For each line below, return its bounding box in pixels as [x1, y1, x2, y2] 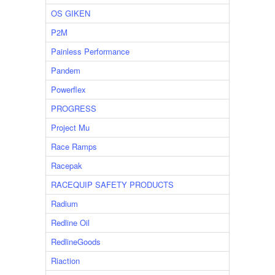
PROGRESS [50, 103, 96, 115]
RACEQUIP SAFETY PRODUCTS [50, 179, 174, 191]
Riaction [50, 255, 80, 267]
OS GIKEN [50, 7, 90, 20]
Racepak [50, 160, 82, 172]
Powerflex [50, 83, 86, 96]
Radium [50, 198, 78, 210]
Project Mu [50, 122, 90, 134]
